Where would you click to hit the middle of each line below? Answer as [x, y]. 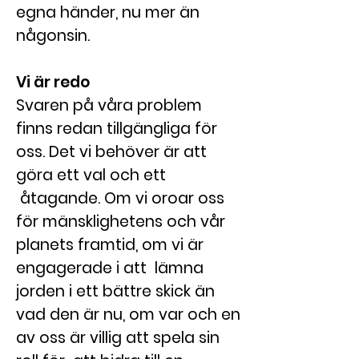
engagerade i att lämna [110, 268]
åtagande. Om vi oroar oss [120, 198]
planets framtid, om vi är [110, 245]
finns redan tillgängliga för [117, 129]
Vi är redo [53, 82]
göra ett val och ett [91, 175]
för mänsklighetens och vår [121, 222]
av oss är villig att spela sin [118, 338]
